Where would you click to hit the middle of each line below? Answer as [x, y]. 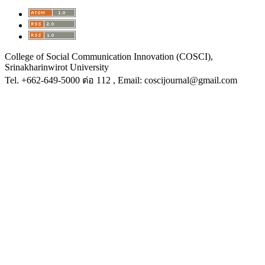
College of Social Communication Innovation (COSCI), [109, 56]
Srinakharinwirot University [57, 67]
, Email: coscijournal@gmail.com [175, 80]
